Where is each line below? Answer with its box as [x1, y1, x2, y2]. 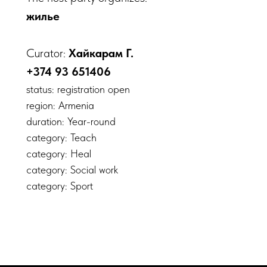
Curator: [26, 46, 69, 60]
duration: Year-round [26, 115, 116, 128]
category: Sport [26, 179, 93, 192]
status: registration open [26, 83, 130, 95]
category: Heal [26, 147, 91, 160]
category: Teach [26, 131, 97, 144]
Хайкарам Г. [69, 46, 133, 60]
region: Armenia [26, 99, 94, 111]
